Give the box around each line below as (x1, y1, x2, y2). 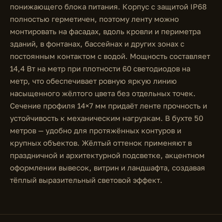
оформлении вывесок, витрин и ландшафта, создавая (10, 163, 205, 172)
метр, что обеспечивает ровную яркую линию (10, 76, 177, 85)
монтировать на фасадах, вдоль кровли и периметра (10, 27, 201, 36)
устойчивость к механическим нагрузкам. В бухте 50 (10, 113, 203, 122)
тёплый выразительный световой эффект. (10, 175, 163, 184)
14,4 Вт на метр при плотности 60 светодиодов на (10, 64, 190, 73)
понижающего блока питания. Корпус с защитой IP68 (10, 2, 207, 11)
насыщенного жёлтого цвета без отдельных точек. (10, 89, 196, 98)
